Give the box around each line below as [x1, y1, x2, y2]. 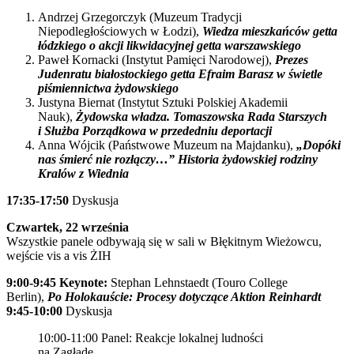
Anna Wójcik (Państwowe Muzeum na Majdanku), [38, 138, 296, 152]
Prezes [275, 53, 308, 66]
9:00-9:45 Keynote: [6, 276, 111, 289]
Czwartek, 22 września [6, 220, 129, 234]
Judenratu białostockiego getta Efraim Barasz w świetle [38, 67, 322, 81]
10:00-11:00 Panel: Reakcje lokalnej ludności [38, 331, 263, 345]
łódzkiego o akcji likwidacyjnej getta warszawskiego [38, 39, 301, 52]
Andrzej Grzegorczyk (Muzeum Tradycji [38, 10, 242, 24]
